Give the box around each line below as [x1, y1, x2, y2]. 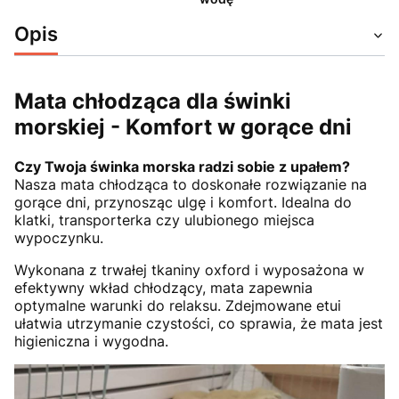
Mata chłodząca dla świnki [14, 87, 291, 114]
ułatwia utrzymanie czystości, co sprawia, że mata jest [14, 313, 383, 332]
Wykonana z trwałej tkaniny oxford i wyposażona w [14, 260, 364, 279]
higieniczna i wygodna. [14, 331, 168, 350]
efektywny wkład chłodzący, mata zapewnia [14, 278, 313, 297]
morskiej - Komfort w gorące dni [14, 113, 352, 140]
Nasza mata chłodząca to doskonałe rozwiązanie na [14, 175, 367, 193]
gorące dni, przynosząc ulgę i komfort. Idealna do [14, 192, 352, 211]
